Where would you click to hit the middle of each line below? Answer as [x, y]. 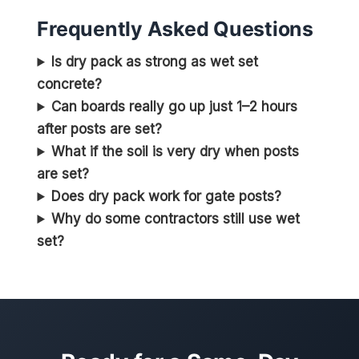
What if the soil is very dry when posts [175, 152]
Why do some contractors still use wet [176, 219]
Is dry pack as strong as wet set [155, 62]
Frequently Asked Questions [175, 29]
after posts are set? [100, 129]
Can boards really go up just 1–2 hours [175, 107]
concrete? [70, 85]
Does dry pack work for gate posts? [167, 197]
